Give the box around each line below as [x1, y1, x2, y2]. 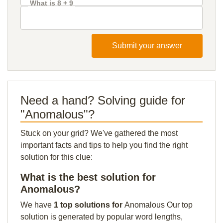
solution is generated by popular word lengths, [20, 213, 183, 221]
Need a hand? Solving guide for [20, 94, 185, 107]
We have [20, 201, 54, 209]
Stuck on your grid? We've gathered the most [20, 129, 178, 137]
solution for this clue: [20, 153, 93, 161]
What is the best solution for [20, 172, 156, 183]
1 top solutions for [54, 201, 124, 209]
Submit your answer [112, 41, 182, 50]
